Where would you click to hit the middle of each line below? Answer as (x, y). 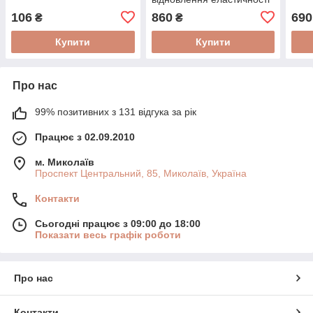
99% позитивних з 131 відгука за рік (116, 111)
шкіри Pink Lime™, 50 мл (208, 10)
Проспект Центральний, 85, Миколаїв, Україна (141, 173)
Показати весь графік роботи (108, 234)
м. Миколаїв (65, 162)
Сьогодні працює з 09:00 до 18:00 (118, 223)
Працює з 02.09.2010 (85, 137)
